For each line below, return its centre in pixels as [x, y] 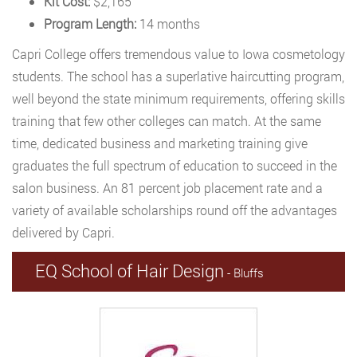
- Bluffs [244, 273]
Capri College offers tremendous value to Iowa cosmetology [178, 54]
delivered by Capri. [63, 232]
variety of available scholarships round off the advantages [175, 210]
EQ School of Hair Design [129, 271]
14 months [168, 24]
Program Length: [90, 24]
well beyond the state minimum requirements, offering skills [178, 98]
